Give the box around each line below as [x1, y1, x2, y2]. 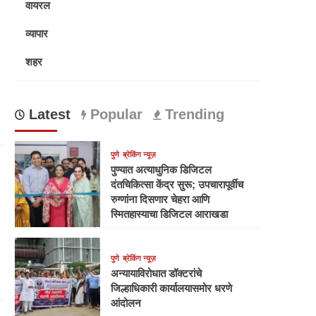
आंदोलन [111, 296, 142, 309]
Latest [24, 107, 71, 123]
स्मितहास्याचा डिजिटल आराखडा [111, 207, 229, 220]
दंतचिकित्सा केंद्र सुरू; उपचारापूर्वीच [111, 178, 244, 190]
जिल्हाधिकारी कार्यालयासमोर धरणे [111, 281, 233, 294]
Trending [160, 107, 224, 123]
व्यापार [25, 27, 48, 40]
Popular [85, 107, 142, 123]
